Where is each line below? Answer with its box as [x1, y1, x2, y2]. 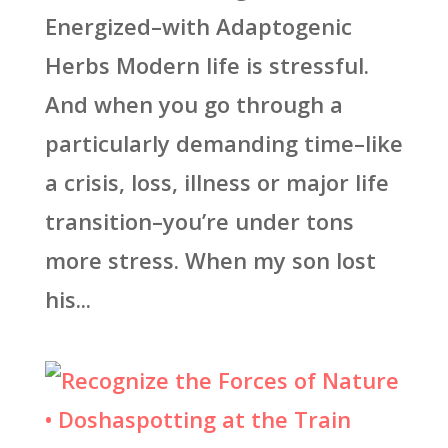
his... [44, 284, 91, 314]
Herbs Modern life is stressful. [44, 50, 369, 80]
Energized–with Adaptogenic [44, 11, 352, 41]
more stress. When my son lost [44, 245, 376, 275]
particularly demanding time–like [44, 128, 403, 158]
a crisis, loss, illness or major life [44, 167, 389, 197]
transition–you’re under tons [44, 206, 354, 236]
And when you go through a [44, 89, 343, 119]
